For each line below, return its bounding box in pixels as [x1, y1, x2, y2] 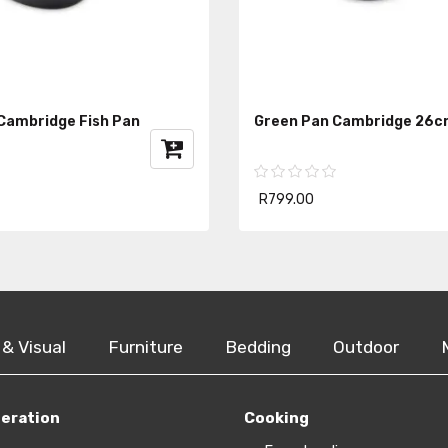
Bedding [225, 336, 291, 357]
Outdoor [333, 336, 399, 357]
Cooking [244, 408, 309, 427]
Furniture [108, 336, 183, 357]
